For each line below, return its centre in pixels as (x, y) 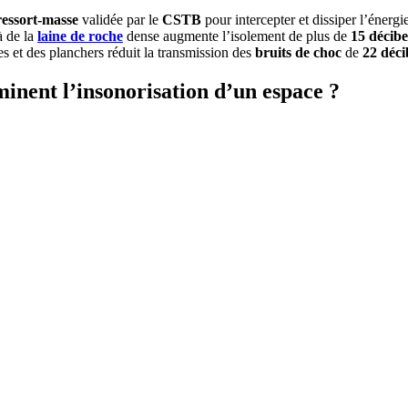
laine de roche (80, 36)
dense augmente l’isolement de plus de (237, 36)
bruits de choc (298, 53)
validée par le (120, 20)
